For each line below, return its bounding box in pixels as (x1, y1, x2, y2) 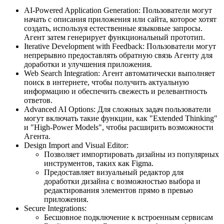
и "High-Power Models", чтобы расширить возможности (24, 123, 213, 131)
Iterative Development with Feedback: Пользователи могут (24, 42, 216, 50)
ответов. (24, 96, 52, 104)
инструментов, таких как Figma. (44, 159, 153, 167)
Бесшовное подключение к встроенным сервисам (44, 213, 213, 221)
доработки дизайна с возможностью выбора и (44, 177, 200, 185)
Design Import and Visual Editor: (24, 141, 128, 149)
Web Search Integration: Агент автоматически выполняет (24, 69, 215, 77)
